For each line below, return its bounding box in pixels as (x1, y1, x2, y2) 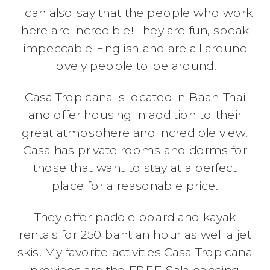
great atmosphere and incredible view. (22, 125, 248, 140)
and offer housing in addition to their (28, 107, 242, 123)
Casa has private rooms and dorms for (22, 142, 248, 159)
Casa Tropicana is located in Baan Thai (24, 89, 246, 105)
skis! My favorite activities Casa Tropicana (17, 245, 253, 260)
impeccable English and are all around (22, 40, 248, 56)
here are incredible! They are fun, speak (21, 23, 249, 39)
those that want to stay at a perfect (33, 160, 237, 176)
